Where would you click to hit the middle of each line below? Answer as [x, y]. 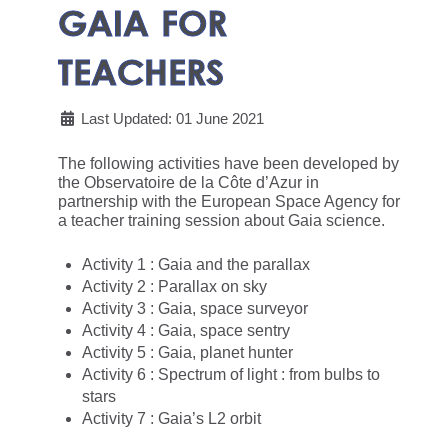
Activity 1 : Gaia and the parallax [196, 264]
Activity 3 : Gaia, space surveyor [195, 308]
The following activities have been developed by [228, 163]
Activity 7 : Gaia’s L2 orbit [171, 418]
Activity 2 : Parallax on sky [174, 286]
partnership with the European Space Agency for [229, 201]
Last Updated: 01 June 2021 [172, 118]
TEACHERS [141, 71]
